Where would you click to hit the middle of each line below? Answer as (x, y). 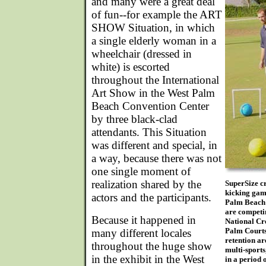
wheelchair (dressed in (142, 54)
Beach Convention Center (150, 106)
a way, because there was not (156, 158)
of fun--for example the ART (157, 15)
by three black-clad (134, 119)
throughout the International (155, 80)
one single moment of (141, 171)
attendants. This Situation (149, 132)
